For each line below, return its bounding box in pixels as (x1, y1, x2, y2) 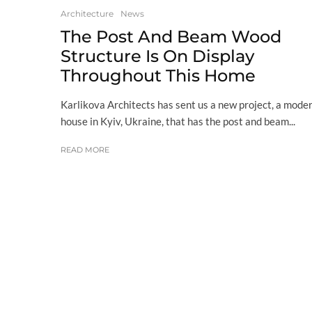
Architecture (61, 8, 114, 19)
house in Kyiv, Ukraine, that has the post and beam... (61, 114, 295, 127)
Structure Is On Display (61, 45, 254, 66)
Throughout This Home (61, 65, 256, 86)
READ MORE (61, 144, 109, 155)
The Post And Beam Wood (61, 26, 281, 47)
